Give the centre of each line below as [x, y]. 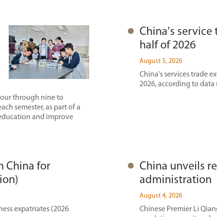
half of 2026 [168, 46]
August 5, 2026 [161, 61]
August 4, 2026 [161, 196]
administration [176, 180]
